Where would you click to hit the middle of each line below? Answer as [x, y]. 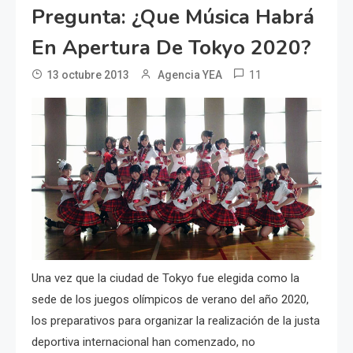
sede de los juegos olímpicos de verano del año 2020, [170, 299]
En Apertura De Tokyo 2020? [171, 48]
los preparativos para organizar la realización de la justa [176, 320]
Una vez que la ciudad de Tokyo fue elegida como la [165, 278]
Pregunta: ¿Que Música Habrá [173, 17]
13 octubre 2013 [88, 75]
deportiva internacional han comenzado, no [143, 342]
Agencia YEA [190, 75]
